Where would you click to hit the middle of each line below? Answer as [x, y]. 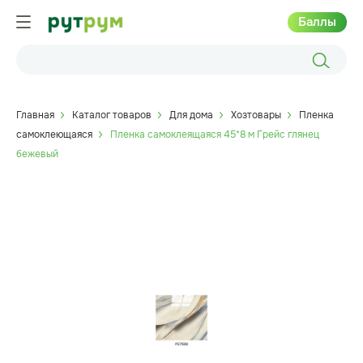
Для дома [191, 115]
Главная [35, 115]
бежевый [37, 154]
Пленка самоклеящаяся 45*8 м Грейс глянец [215, 134]
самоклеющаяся [54, 134]
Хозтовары [256, 115]
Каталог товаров [112, 115]
